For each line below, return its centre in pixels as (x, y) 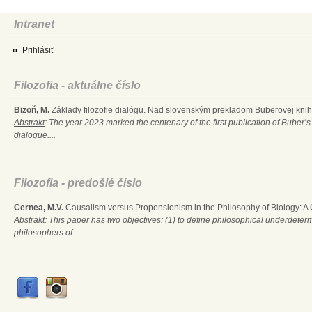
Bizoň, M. (32, 110)
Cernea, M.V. (39, 207)
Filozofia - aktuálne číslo (77, 85)
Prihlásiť (38, 50)
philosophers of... (46, 232)
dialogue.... (35, 135)
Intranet (34, 24)
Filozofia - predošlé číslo (78, 182)
